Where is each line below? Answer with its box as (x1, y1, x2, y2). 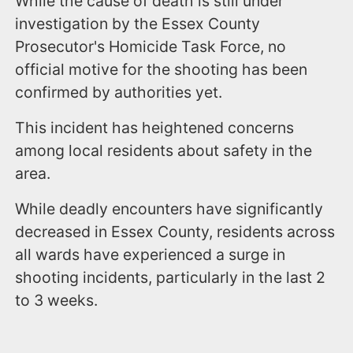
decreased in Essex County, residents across (15, 222, 336, 242)
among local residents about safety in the (15, 141, 313, 161)
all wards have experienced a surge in (15, 245, 286, 265)
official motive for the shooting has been (15, 60, 308, 80)
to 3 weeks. (15, 291, 98, 310)
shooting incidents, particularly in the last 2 (15, 268, 326, 288)
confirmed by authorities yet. (15, 83, 223, 102)
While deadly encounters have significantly (15, 199, 324, 219)
